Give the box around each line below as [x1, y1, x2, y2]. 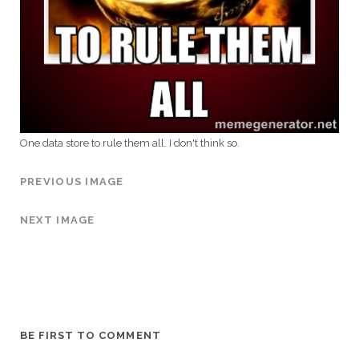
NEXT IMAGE [19, 214, 95, 227]
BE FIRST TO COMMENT [19, 329, 161, 342]
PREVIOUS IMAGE [19, 175, 124, 188]
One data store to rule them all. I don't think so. [19, 137, 240, 150]
